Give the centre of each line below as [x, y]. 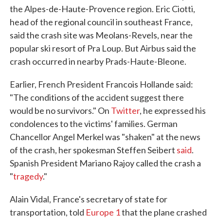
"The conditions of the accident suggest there [97, 97]
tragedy [28, 176]
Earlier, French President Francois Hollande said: [101, 84]
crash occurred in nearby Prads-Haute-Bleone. [98, 61]
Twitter [125, 110]
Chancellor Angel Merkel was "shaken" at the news [105, 137]
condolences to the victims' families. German [94, 124]
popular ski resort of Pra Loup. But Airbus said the [103, 48]
